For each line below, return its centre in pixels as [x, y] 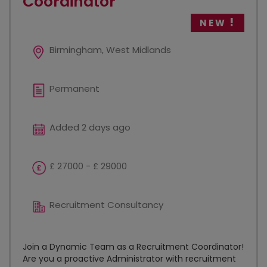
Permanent [74, 89]
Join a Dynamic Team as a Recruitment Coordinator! [133, 247]
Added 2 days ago [90, 127]
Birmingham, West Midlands [110, 50]
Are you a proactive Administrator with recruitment [129, 259]
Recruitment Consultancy [106, 205]
